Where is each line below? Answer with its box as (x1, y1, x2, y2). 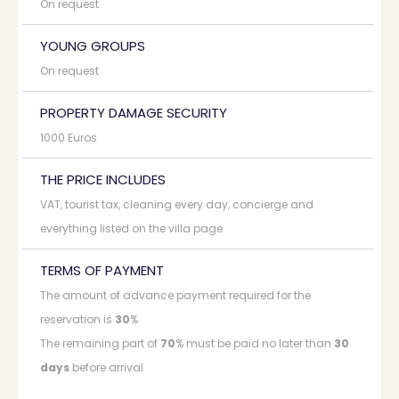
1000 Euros (40, 130, 97, 145)
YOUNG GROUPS (40, 37, 145, 55)
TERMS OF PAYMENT (40, 261, 164, 280)
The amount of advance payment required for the (40, 288, 311, 303)
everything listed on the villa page (40, 221, 223, 236)
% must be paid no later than (175, 336, 334, 351)
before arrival (69, 360, 143, 375)
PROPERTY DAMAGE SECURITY (40, 103, 227, 122)
